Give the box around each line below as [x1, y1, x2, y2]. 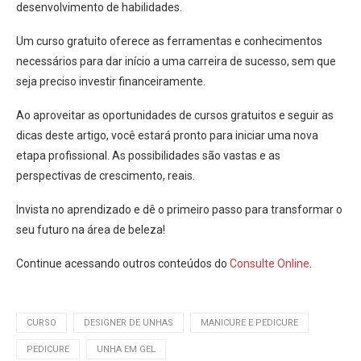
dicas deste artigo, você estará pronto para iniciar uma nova [16, 129, 318, 142]
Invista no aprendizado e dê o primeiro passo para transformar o [16, 203, 342, 216]
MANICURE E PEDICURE [201, 317, 298, 328]
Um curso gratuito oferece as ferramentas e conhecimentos [16, 35, 322, 48]
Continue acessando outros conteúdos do [16, 257, 230, 270]
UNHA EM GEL [97, 344, 156, 355]
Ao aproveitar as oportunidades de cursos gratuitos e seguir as [16, 109, 334, 122]
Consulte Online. [230, 257, 312, 270]
